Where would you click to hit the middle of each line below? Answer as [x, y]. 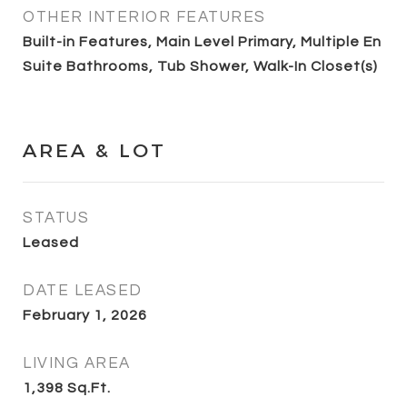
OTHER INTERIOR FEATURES [144, 17]
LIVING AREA [77, 363]
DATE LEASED [83, 290]
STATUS [56, 218]
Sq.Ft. [89, 387]
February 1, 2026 [85, 315]
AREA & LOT [94, 150]
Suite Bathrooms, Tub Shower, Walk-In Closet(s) [200, 66]
